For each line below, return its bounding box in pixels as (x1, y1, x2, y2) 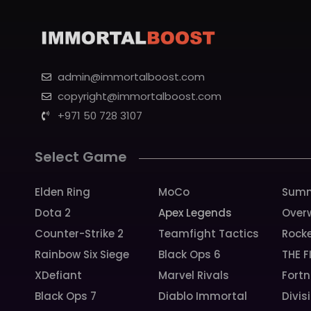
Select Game (35, 147, 128, 167)
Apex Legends (158, 205, 232, 220)
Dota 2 (35, 205, 72, 220)
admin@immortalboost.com (57, 69, 205, 85)
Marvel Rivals (158, 268, 229, 283)
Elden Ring (35, 185, 91, 199)
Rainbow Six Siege (35, 247, 130, 262)
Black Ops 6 (158, 247, 221, 262)
